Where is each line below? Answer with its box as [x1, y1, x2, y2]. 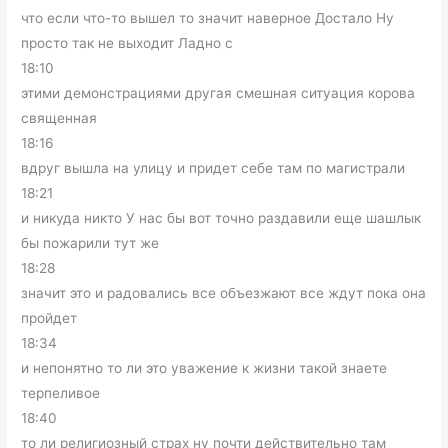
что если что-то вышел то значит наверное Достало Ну [21, 10, 395, 27]
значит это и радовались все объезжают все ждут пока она [21, 285, 427, 302]
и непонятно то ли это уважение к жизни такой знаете [21, 360, 388, 377]
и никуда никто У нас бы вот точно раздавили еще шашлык [21, 210, 422, 227]
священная [21, 110, 98, 127]
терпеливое [21, 385, 101, 402]
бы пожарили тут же [21, 235, 160, 252]
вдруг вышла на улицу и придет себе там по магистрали [21, 160, 406, 177]
